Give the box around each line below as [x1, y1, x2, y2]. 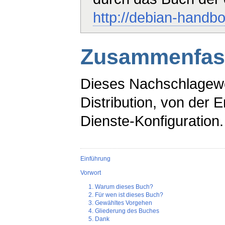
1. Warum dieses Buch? [88, 183, 153, 191]
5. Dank [88, 215, 109, 223]
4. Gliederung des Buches [88, 207, 159, 215]
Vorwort [80, 169, 101, 177]
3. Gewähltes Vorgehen [88, 199, 152, 207]
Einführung [80, 155, 110, 163]
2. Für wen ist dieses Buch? [88, 191, 163, 199]
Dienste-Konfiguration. [80, 113, 223, 130]
